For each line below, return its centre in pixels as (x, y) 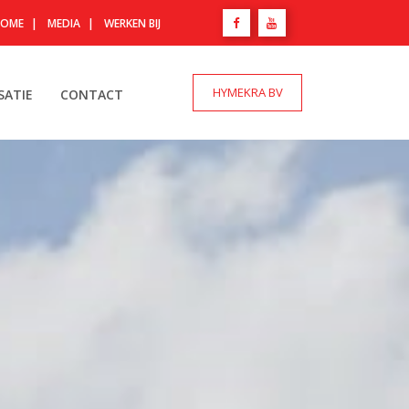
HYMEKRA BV (247, 92)
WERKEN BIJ (132, 23)
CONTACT (92, 94)
